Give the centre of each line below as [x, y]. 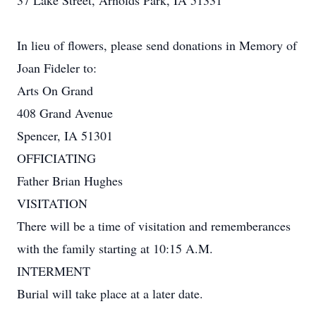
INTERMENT [54, 271]
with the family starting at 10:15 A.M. [115, 248]
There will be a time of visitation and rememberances [154, 226]
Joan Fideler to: [57, 68]
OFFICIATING [56, 158]
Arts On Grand [55, 90]
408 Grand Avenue [65, 113]
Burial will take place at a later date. [110, 293]
